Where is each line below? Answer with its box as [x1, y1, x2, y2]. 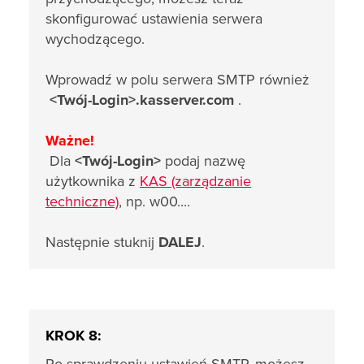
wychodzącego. [45, 30, 145, 48]
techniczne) [45, 193, 119, 210]
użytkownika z [45, 172, 140, 190]
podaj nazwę [161, 152, 245, 170]
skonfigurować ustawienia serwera [45, 10, 262, 28]
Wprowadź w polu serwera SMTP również [45, 71, 310, 89]
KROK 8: [45, 327, 102, 344]
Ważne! [45, 132, 94, 149]
